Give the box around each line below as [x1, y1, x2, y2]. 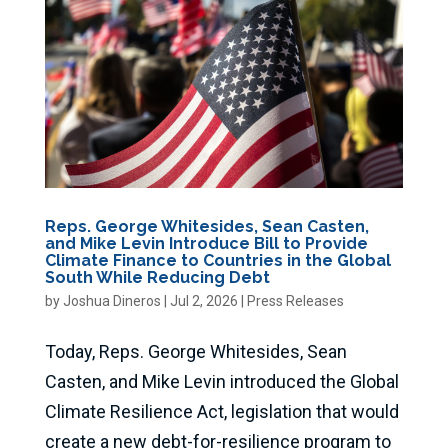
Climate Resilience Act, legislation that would [44, 400, 399, 422]
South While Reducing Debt [44, 267, 270, 287]
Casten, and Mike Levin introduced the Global [44, 370, 399, 392]
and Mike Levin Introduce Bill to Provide [44, 233, 368, 253]
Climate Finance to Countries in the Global [44, 250, 391, 270]
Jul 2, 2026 [169, 292, 238, 309]
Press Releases [246, 292, 344, 309]
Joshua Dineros [62, 292, 161, 309]
